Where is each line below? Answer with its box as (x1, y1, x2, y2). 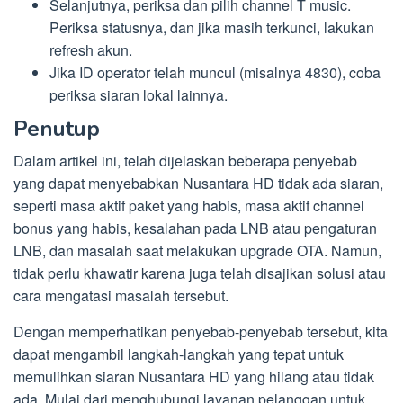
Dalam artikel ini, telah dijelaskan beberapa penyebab (13, 149, 357, 171)
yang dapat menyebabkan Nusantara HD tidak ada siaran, (13, 172, 383, 193)
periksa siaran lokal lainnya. (49, 85, 228, 106)
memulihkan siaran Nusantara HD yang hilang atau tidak (13, 365, 374, 387)
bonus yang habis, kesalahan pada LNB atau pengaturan (13, 217, 377, 238)
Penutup (13, 113, 100, 143)
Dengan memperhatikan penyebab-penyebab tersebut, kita (13, 320, 388, 342)
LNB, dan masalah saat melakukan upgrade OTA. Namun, (13, 239, 381, 261)
